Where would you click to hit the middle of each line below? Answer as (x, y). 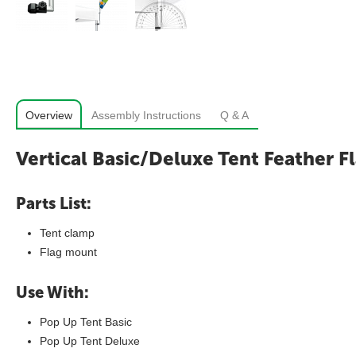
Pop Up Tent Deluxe (90, 341)
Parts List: (54, 203)
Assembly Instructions (146, 115)
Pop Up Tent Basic (86, 322)
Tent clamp (67, 233)
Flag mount (68, 252)
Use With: (52, 292)
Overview (49, 115)
